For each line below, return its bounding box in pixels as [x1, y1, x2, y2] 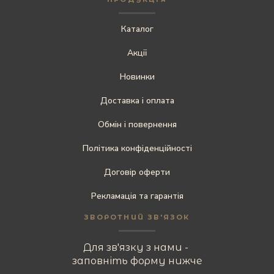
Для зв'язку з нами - [83, 241, 191, 253]
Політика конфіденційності [82, 142, 192, 154]
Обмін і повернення [97, 118, 177, 130]
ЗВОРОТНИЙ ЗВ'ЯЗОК [84, 212, 190, 221]
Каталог [120, 23, 154, 35]
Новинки [119, 70, 155, 83]
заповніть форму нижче [72, 254, 202, 267]
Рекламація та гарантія [91, 190, 183, 202]
